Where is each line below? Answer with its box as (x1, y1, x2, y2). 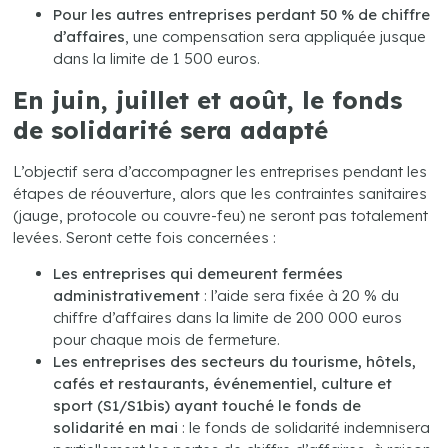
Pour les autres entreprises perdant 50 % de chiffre (53, 4, 431, 24)
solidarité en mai (53, 418, 179, 437)
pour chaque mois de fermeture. (53, 330, 281, 349)
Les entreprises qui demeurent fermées (53, 264, 344, 283)
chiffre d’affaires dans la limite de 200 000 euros (53, 308, 403, 327)
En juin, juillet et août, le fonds (13, 84, 403, 115)
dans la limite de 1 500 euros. (53, 48, 261, 68)
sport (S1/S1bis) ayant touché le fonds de (53, 396, 362, 415)
